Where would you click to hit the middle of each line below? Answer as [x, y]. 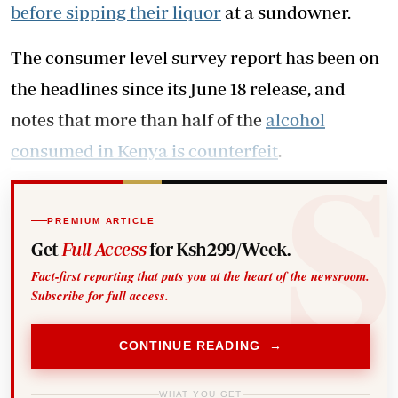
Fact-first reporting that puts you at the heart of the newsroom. [201, 276]
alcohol [295, 120]
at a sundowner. [286, 12]
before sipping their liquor [116, 12]
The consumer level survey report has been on [195, 58]
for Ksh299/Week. [218, 250]
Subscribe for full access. [100, 296]
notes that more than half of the [138, 120]
